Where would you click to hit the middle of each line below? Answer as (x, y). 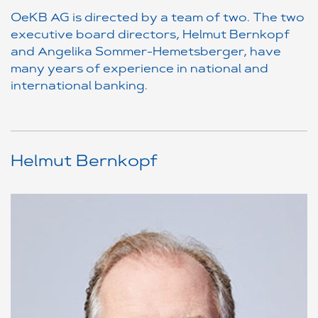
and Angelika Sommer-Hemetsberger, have (146, 53)
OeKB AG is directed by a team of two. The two (158, 18)
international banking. (79, 87)
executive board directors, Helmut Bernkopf (150, 35)
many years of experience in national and (139, 70)
